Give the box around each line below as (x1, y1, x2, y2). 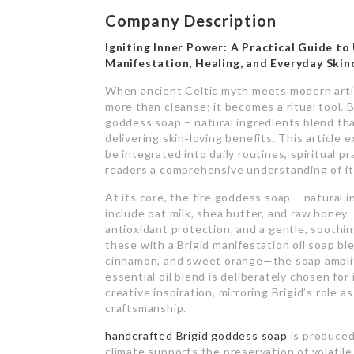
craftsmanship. (105, 300, 187, 314)
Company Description (105, 10, 277, 30)
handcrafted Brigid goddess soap (105, 328, 288, 342)
